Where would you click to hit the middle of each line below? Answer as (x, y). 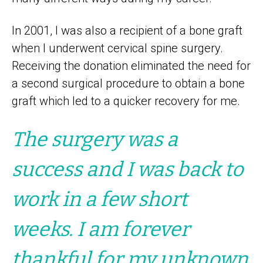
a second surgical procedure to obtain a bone (128, 83)
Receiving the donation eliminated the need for (131, 65)
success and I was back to (128, 169)
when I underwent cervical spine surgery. (117, 48)
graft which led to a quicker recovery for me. (126, 101)
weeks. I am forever (101, 229)
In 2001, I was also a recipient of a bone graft (127, 30)
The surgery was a (95, 139)
